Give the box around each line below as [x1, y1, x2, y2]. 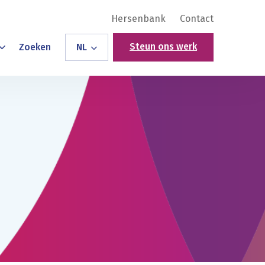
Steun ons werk [130, 41, 197, 52]
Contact [180, 13, 214, 24]
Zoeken [19, 41, 51, 53]
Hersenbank [111, 13, 166, 24]
